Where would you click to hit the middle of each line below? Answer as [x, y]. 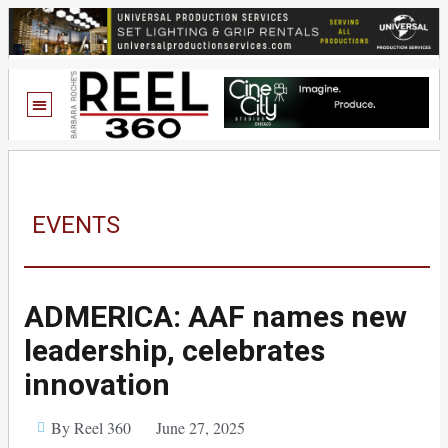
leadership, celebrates [174, 350]
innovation [97, 384]
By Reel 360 [90, 427]
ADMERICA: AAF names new [215, 316]
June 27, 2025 [200, 427]
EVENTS [76, 224]
